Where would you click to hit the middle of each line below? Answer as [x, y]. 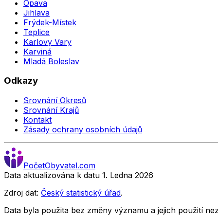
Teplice [36, 32]
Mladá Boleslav [51, 61]
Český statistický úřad [81, 193]
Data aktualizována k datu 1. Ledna [69, 175]
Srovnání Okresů [55, 100]
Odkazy [21, 81]
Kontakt [37, 120]
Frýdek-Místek [50, 22]
